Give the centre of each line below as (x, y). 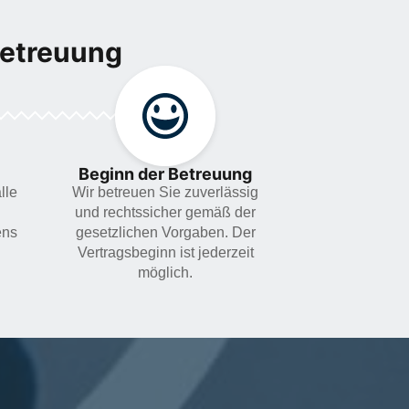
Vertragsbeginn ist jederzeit (165, 252)
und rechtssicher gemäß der (165, 212)
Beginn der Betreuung (165, 173)
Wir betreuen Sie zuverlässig (165, 192)
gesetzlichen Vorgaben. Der (165, 232)
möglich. (165, 272)
